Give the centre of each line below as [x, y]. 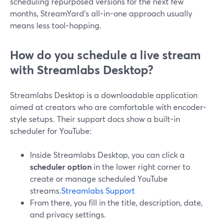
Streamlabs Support [98, 190]
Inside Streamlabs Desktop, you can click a [107, 155]
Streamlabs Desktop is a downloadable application [104, 95]
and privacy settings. [68, 214]
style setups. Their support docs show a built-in [95, 119]
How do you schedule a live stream [105, 55]
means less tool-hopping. [56, 25]
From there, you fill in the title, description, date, [116, 202]
